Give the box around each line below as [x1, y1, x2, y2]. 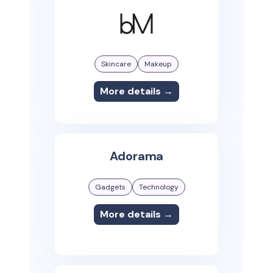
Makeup [144, 59, 172, 69]
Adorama [109, 148, 164, 165]
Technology [138, 182, 179, 193]
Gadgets [94, 182, 126, 193]
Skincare [101, 59, 131, 69]
